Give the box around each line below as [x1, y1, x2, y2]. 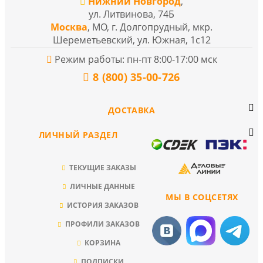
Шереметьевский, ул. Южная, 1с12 [52, 33, 211, 46]
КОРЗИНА [85, 237, 120, 248]
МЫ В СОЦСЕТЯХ [166, 191, 238, 203]
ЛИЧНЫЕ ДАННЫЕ [70, 181, 135, 191]
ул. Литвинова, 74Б [89, 7, 174, 21]
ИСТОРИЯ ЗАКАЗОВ [66, 200, 139, 210]
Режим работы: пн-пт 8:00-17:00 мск [52, 52, 217, 66]
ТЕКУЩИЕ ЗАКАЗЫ [69, 162, 136, 173]
